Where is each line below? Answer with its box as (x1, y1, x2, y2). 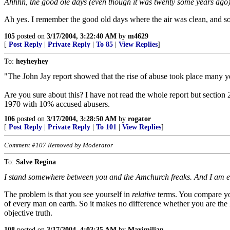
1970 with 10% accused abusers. (4, 100, 110, 108)
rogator (128, 115, 151, 123)
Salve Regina (16, 158, 56, 166)
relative (132, 190, 156, 199)
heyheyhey (16, 57, 48, 65)
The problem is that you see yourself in (4, 190, 132, 199)
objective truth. (4, 208, 52, 217)
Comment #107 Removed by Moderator (4, 141, 113, 149)
